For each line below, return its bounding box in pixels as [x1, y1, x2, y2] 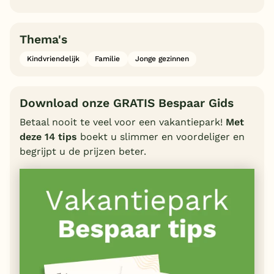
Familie [95, 54, 120, 64]
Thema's [20, 32, 67, 47]
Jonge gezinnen [135, 54, 189, 64]
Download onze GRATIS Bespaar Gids [20, 95, 234, 110]
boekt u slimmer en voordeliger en [77, 130, 245, 143]
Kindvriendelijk [27, 54, 80, 64]
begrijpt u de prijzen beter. [20, 145, 146, 157]
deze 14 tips [20, 130, 77, 143]
